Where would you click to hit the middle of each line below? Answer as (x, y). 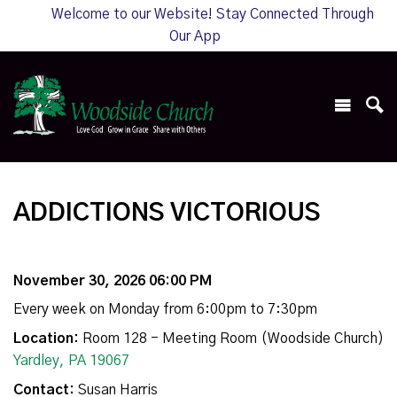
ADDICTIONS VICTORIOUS (167, 214)
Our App (195, 36)
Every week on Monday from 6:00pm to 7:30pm (165, 310)
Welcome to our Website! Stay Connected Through (213, 14)
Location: (46, 339)
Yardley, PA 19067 (71, 361)
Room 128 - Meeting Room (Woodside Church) (231, 339)
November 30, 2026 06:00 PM (113, 281)
